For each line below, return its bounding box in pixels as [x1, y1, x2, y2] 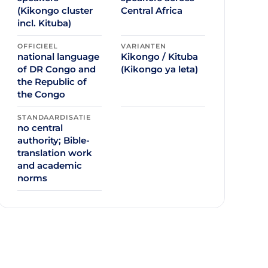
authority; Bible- [17, 134, 90, 146]
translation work [17, 147, 92, 159]
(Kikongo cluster [17, 4, 93, 16]
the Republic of [17, 75, 87, 87]
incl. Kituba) [17, 17, 71, 29]
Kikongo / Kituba [121, 50, 198, 62]
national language [17, 50, 99, 62]
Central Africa [121, 4, 182, 16]
